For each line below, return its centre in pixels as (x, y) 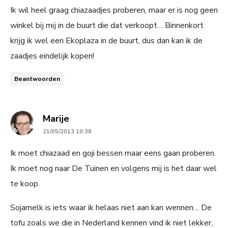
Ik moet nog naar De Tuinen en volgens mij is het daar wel (113, 168)
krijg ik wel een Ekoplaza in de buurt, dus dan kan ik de (106, 40)
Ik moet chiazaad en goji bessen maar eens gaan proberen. (113, 153)
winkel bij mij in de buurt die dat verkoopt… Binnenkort (107, 25)
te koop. (25, 183)
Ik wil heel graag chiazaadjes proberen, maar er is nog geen (114, 10)
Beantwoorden (37, 79)
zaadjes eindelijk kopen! (52, 56)
